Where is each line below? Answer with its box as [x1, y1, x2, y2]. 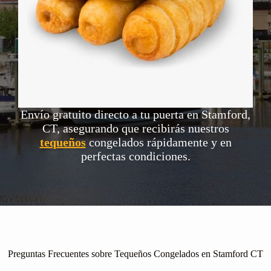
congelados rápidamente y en [85, 135, 232, 149]
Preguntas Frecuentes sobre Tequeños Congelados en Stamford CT [8, 249, 263, 260]
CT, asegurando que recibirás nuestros [42, 122, 229, 135]
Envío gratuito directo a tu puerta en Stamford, [21, 108, 250, 122]
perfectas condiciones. [80, 149, 191, 163]
